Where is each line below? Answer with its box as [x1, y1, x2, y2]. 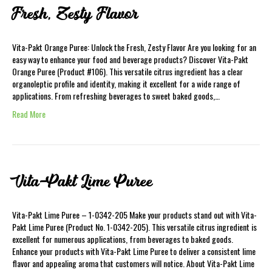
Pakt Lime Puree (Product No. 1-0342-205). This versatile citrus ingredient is [12, 220, 257, 233]
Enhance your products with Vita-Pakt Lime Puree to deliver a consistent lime [12, 245, 256, 257]
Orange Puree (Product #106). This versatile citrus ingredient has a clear [12, 65, 243, 78]
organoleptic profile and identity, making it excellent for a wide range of [12, 77, 240, 90]
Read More [12, 107, 46, 120]
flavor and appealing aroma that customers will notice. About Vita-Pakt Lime [12, 257, 254, 270]
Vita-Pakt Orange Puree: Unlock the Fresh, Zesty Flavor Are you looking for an [12, 41, 256, 53]
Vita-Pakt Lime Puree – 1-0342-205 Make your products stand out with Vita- [12, 208, 257, 221]
